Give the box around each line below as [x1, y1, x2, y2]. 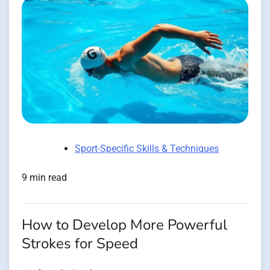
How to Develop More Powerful [22, 215, 227, 236]
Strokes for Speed [22, 234, 138, 254]
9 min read [22, 172, 67, 184]
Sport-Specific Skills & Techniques [75, 143, 219, 155]
